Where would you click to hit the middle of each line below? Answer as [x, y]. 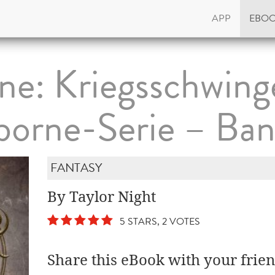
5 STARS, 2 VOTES [158, 221]
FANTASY [76, 168]
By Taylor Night [102, 197]
